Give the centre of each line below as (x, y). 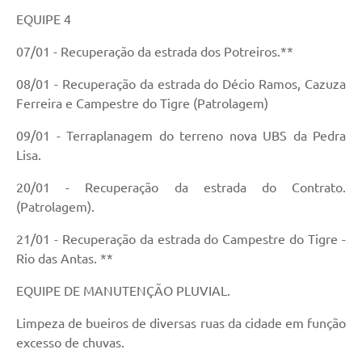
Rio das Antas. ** (65, 259)
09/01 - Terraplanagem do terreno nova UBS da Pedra (181, 136)
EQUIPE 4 (45, 20)
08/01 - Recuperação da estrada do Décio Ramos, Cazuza (181, 84)
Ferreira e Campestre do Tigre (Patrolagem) (142, 104)
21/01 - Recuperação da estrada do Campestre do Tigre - (181, 240)
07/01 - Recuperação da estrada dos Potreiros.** (155, 52)
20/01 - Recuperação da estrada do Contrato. (181, 188)
